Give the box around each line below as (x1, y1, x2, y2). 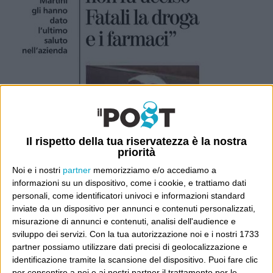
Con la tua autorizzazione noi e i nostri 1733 (90, 229, 259, 239)
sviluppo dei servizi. (12, 229, 87, 239)
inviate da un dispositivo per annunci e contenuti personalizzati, (12, 204, 255, 214)
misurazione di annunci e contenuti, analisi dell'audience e (12, 216, 236, 227)
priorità (118, 146, 155, 159)
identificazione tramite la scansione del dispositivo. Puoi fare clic (12, 255, 258, 265)
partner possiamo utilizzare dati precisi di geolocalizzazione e (12, 242, 247, 252)
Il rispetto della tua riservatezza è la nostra (26, 135, 247, 148)
